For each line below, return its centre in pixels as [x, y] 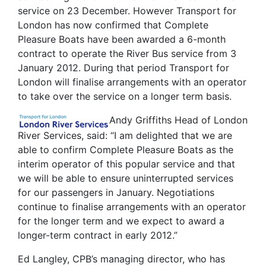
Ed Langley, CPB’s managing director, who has [121, 259]
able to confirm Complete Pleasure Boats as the [126, 149]
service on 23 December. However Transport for [127, 11]
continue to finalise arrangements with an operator [132, 206]
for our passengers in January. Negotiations [116, 192]
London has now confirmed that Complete [113, 25]
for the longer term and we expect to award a [121, 221]
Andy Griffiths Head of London [178, 120]
